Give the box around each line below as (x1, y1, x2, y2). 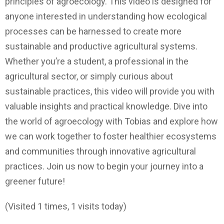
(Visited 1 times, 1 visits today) (5, 200, 126, 211)
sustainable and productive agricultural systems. (5, 40, 197, 51)
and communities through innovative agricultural (5, 145, 196, 156)
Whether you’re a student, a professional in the (5, 55, 188, 66)
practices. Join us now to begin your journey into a (5, 160, 203, 171)
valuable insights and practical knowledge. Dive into (5, 100, 207, 111)
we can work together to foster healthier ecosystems (5, 130, 216, 141)
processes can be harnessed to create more (5, 25, 181, 36)
